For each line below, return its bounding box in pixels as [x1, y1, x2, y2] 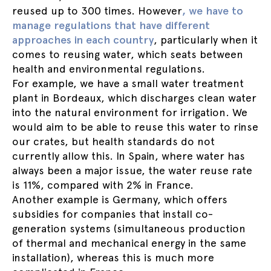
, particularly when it [154, 33, 258, 46]
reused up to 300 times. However [12, 4, 182, 17]
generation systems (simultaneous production [12, 222, 246, 235]
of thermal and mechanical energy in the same [12, 237, 246, 249]
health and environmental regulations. [12, 62, 205, 75]
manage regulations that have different [12, 19, 210, 31]
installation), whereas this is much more [12, 251, 214, 264]
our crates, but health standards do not [12, 135, 215, 148]
